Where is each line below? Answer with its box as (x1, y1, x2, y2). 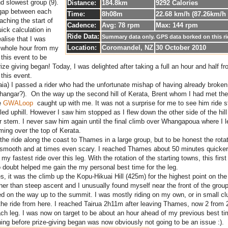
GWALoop (3, 99, 33, 107)
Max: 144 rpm (156, 21, 198, 29)
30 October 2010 (156, 43, 206, 51)
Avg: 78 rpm (102, 21, 140, 29)
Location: (67, 43, 97, 51)
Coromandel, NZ (102, 43, 153, 51)
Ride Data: (67, 32, 99, 40)
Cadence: (67, 21, 96, 29)
